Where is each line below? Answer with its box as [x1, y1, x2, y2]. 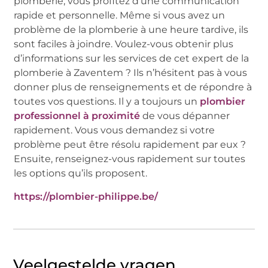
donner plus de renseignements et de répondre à [14, 81, 252, 93]
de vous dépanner [140, 109, 230, 121]
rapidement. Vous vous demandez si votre [14, 124, 215, 136]
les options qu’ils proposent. [14, 167, 148, 179]
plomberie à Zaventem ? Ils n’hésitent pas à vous [14, 66, 248, 78]
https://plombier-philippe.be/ [14, 190, 159, 202]
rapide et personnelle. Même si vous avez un [14, 9, 226, 21]
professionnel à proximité [14, 109, 141, 121]
